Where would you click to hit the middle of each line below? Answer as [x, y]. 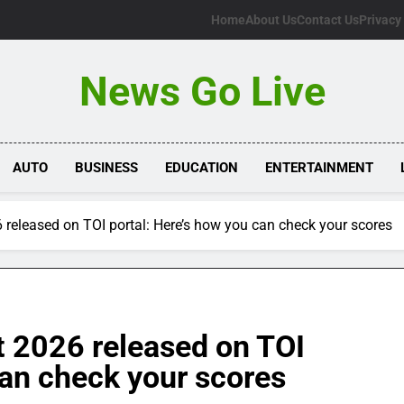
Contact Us [328, 20]
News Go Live [202, 92]
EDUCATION [202, 168]
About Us [271, 20]
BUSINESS [107, 168]
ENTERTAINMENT [320, 168]
